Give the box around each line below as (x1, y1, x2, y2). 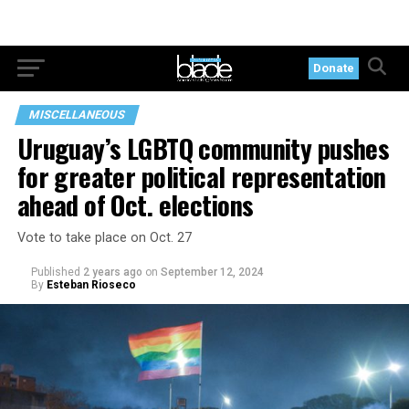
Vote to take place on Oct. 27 (16, 230, 192, 246)
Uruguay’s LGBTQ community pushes (16, 129, 390, 167)
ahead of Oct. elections (16, 185, 254, 224)
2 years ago (82, 266, 142, 278)
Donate (313, 61, 355, 75)
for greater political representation (16, 157, 386, 195)
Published (30, 266, 80, 278)
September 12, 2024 (160, 266, 264, 278)
